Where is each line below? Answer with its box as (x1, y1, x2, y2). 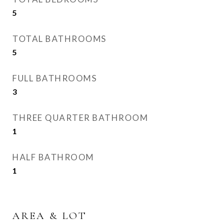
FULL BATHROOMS (12, 73, 97, 83)
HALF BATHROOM (12, 152, 94, 162)
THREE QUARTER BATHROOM (12, 112, 148, 123)
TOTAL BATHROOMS (12, 34, 107, 44)
